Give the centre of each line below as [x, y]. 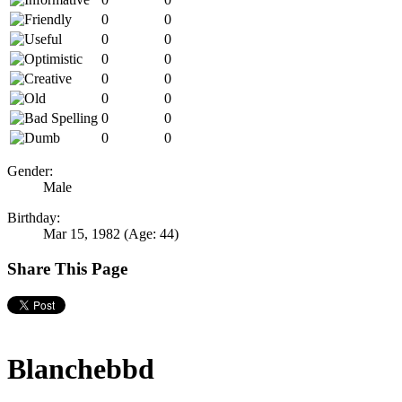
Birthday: [34, 218]
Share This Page [67, 268]
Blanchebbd [81, 368]
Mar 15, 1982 [82, 234]
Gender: [30, 171]
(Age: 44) [151, 234]
